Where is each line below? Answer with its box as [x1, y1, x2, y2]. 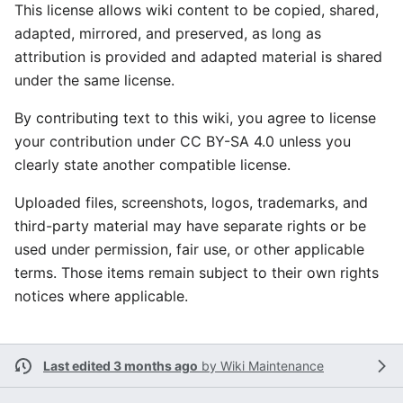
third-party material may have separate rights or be [14, 217, 366, 235]
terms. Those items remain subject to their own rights [14, 264, 379, 282]
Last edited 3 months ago [43, 358, 198, 373]
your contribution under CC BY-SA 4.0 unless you [14, 132, 351, 150]
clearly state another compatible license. [14, 156, 291, 174]
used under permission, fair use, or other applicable [14, 240, 364, 258]
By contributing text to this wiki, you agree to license [14, 109, 376, 127]
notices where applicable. [14, 287, 188, 305]
